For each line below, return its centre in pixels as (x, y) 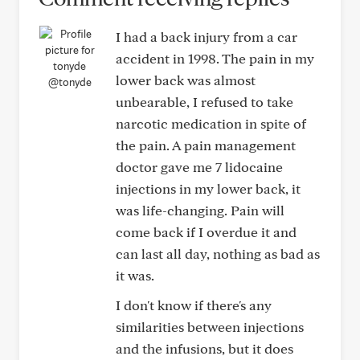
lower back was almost (186, 80)
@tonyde (70, 82)
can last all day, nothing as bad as (218, 254)
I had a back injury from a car (207, 37)
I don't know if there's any (194, 305)
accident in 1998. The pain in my (215, 58)
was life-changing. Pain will (200, 210)
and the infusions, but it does (205, 348)
